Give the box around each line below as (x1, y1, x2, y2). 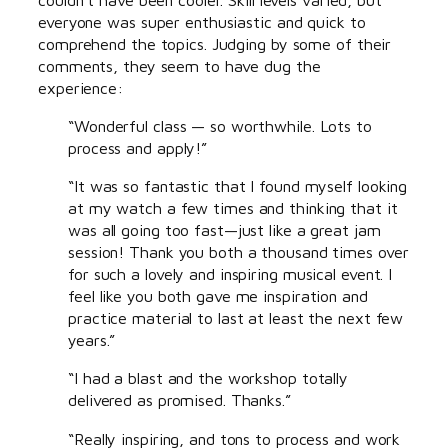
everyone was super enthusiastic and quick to (38, 11, 366, 31)
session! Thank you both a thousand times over (68, 242, 409, 262)
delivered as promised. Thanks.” (68, 390, 291, 410)
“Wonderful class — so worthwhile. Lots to (68, 115, 372, 135)
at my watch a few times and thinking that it (68, 198, 398, 218)
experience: (38, 77, 123, 97)
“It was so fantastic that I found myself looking (68, 176, 408, 196)
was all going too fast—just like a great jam (68, 220, 381, 240)
